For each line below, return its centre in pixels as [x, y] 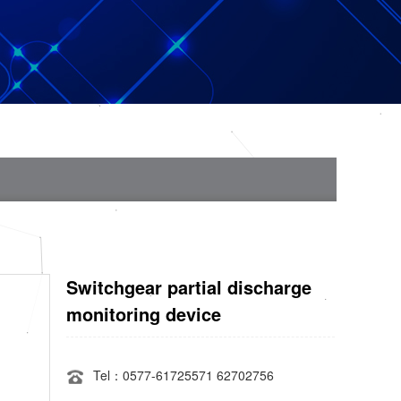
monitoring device [144, 314]
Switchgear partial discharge [189, 287]
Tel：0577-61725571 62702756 [183, 375]
